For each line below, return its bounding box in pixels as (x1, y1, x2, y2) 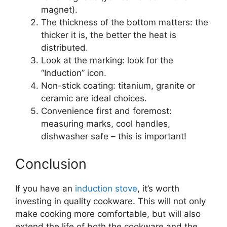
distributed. (41, 43, 88, 53)
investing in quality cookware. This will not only (15, 196, 206, 206)
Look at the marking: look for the (41, 55, 173, 66)
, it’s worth (137, 183, 179, 194)
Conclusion (15, 155, 87, 172)
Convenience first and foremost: (41, 106, 172, 117)
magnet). (41, 5, 78, 15)
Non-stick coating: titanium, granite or (41, 81, 195, 91)
